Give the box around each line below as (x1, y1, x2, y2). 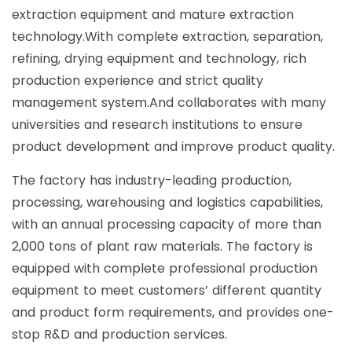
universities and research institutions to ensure (12, 115, 302, 134)
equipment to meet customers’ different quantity (12, 281, 321, 300)
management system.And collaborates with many (12, 93, 326, 112)
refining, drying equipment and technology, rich (12, 49, 306, 68)
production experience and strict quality (12, 71, 263, 90)
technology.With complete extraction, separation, (12, 27, 323, 46)
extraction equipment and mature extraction (12, 5, 294, 24)
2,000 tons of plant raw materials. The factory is (12, 237, 313, 256)
